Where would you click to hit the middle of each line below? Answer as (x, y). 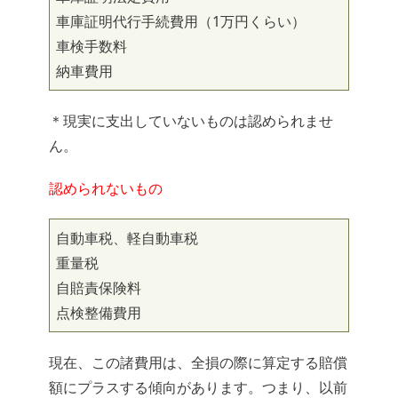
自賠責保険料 (99, 288)
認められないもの (106, 189)
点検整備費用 (99, 313)
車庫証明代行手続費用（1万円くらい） (181, 22)
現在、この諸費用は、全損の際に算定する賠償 (198, 363)
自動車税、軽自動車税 (127, 239)
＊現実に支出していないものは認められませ (191, 121)
